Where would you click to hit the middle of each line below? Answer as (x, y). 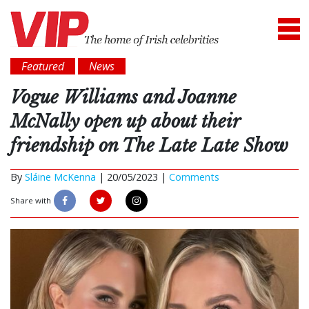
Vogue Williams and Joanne (123, 98)
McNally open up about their (125, 122)
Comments (194, 177)
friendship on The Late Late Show (149, 146)
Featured (43, 67)
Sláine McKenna (60, 177)
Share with (31, 201)
